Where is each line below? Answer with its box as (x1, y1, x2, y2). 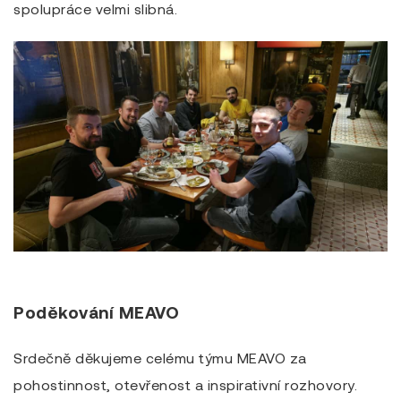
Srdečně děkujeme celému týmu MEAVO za (13, 348, 307, 366)
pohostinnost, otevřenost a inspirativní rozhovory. (13, 375, 357, 393)
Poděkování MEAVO (13, 302, 179, 323)
